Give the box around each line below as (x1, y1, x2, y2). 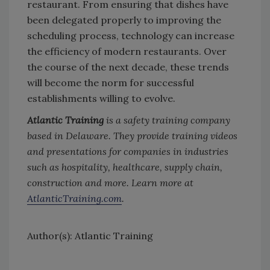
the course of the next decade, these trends (27, 61, 229, 74)
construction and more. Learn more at (27, 177, 193, 189)
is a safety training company (104, 114, 230, 127)
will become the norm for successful (27, 77, 194, 89)
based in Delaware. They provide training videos (27, 130, 237, 142)
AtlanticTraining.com (27, 192, 122, 205)
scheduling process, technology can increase (27, 30, 234, 42)
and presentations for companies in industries (27, 145, 228, 158)
